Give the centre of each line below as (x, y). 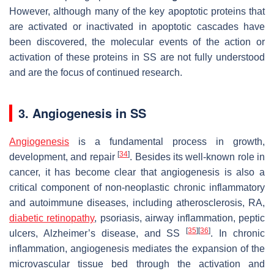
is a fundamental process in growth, (167, 142)
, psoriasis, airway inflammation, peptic (180, 218)
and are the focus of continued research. (96, 73)
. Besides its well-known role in (197, 157)
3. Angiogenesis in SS (82, 113)
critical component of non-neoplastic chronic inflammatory (137, 188)
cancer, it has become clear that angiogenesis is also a (137, 172)
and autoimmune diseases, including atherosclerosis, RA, (137, 203)
